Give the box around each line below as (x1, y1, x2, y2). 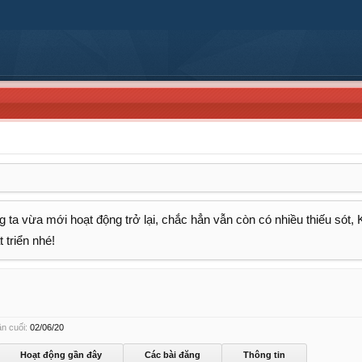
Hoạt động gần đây (20, 350, 102, 360)
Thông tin (243, 350, 285, 360)
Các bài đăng (145, 350, 200, 360)
